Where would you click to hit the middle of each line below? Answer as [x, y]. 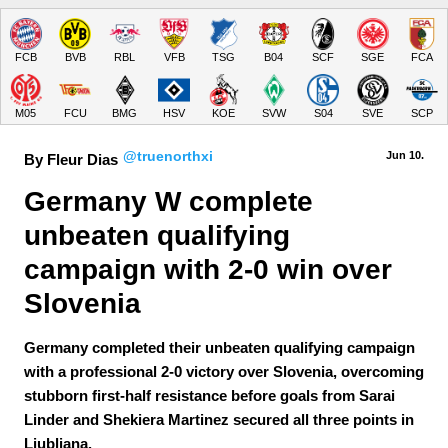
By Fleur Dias [71, 159]
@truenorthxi [168, 156]
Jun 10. [405, 155]
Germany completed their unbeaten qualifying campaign [219, 347]
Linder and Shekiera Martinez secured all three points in [219, 419]
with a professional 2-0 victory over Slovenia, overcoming [224, 371]
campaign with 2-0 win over [212, 269]
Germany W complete [172, 201]
